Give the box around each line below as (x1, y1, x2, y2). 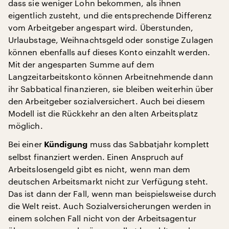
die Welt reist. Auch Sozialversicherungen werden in (8, 200, 212, 211)
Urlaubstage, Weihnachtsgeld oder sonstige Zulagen (8, 34, 213, 44)
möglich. (8, 120, 43, 130)
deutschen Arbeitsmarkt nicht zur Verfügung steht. (8, 176, 208, 186)
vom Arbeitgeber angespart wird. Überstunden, (8, 22, 194, 32)
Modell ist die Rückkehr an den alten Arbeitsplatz (8, 108, 198, 118)
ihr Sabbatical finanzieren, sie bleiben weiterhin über (8, 83, 214, 94)
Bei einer (8, 139, 44, 149)
